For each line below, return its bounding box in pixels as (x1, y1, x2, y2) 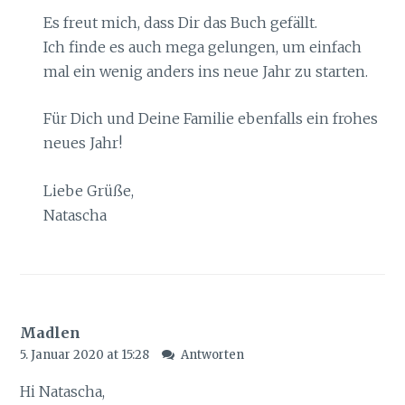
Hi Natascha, (20, 382, 106, 401)
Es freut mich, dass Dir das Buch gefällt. (42, 13, 317, 32)
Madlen (20, 324, 81, 343)
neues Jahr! (42, 134, 122, 153)
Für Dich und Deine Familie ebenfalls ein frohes (42, 109, 378, 128)
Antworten (180, 347, 244, 363)
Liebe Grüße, (42, 181, 134, 200)
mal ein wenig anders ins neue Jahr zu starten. (42, 61, 368, 80)
